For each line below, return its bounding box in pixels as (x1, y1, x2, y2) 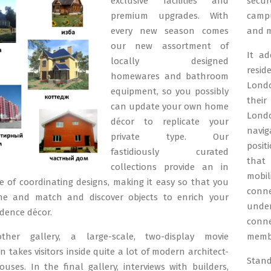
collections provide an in (111, 162, 229, 172)
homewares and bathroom (111, 71, 229, 82)
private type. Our (111, 131, 229, 142)
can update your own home (111, 101, 229, 112)
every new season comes (111, 25, 229, 36)
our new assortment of (111, 41, 229, 51)
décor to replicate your (111, 116, 229, 127)
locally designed (111, 56, 229, 67)
